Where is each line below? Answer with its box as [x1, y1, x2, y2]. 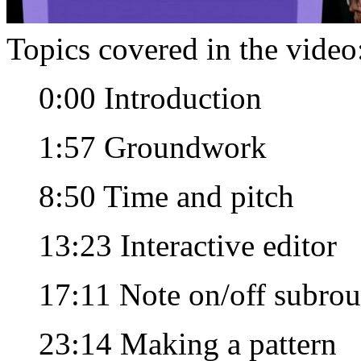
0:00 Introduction [39, 80, 262, 115]
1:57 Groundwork [39, 129, 267, 164]
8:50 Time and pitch [39, 178, 294, 214]
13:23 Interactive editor [39, 227, 337, 263]
